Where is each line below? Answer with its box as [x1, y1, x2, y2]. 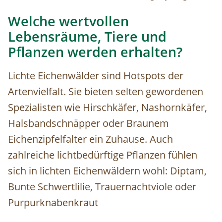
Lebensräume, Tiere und [8, 28, 166, 46]
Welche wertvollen [8, 12, 129, 31]
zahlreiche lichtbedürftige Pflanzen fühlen [8, 148, 197, 162]
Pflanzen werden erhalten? [8, 43, 182, 61]
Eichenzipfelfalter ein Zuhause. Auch [8, 132, 173, 146]
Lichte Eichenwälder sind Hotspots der [8, 69, 183, 83]
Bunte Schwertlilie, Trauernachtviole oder [8, 180, 196, 194]
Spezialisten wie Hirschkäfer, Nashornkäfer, [8, 101, 207, 114]
